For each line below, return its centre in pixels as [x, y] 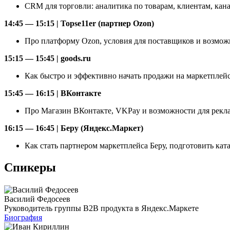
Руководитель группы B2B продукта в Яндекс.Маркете [101, 208]
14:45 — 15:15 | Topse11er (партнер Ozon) [79, 23]
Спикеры [30, 167]
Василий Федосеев [37, 199]
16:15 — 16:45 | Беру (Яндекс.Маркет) [74, 128]
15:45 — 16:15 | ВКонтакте [53, 93]
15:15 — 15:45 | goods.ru [47, 58]
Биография [23, 218]
